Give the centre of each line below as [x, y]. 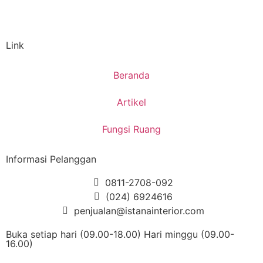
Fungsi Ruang [131, 129]
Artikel [131, 102]
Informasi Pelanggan [51, 159]
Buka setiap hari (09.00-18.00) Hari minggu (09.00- [120, 234]
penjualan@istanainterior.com [139, 211]
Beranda [131, 75]
